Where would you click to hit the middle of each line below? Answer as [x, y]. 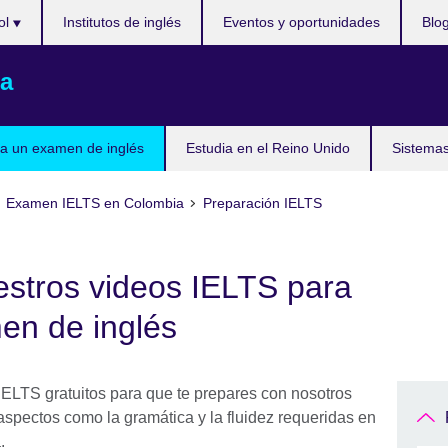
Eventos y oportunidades [301, 22]
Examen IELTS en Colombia [95, 203]
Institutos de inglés [122, 22]
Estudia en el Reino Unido [268, 148]
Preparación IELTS [262, 203]
